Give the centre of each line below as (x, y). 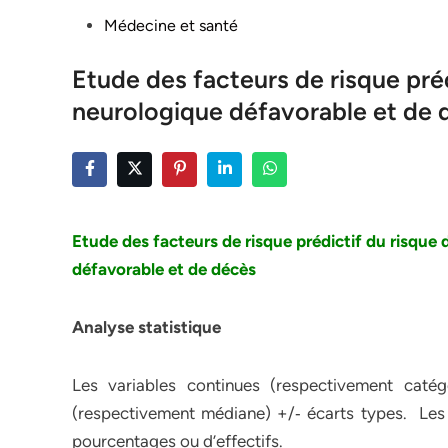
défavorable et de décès (164, 269)
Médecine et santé (171, 25)
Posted (95, 24)
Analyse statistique (146, 327)
